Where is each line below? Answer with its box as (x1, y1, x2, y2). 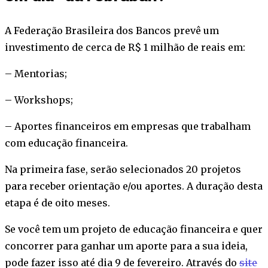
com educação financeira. (5, 137, 128, 150)
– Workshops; (5, 94, 73, 106)
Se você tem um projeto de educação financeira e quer (5, 223, 263, 236)
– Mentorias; (5, 68, 67, 80)
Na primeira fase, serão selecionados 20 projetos (5, 163, 241, 176)
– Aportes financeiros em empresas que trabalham (5, 120, 251, 133)
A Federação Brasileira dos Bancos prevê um (5, 25, 219, 37)
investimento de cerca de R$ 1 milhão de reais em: (5, 41, 245, 54)
